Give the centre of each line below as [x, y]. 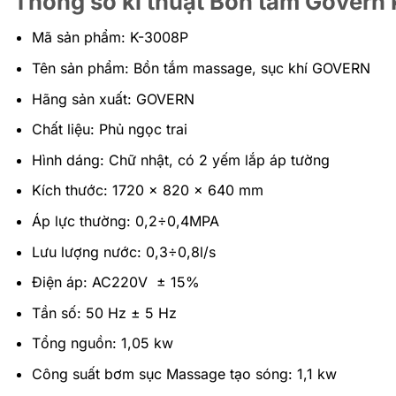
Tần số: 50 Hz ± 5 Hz [104, 312]
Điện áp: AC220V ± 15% [115, 282]
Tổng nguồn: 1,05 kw [102, 343]
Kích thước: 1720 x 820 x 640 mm [147, 190]
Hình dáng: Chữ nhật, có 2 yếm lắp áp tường [180, 160]
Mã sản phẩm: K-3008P [110, 38]
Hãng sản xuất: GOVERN [113, 99]
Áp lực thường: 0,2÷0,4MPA [125, 221]
